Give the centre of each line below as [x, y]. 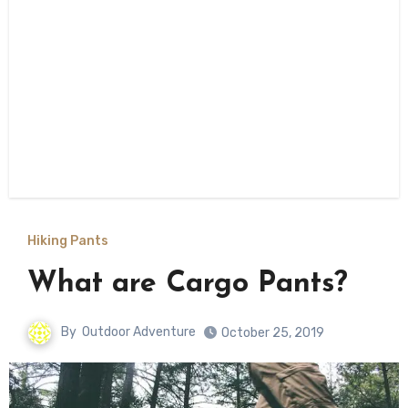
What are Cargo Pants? [187, 284]
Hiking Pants [67, 241]
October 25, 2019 [273, 333]
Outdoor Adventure [139, 332]
